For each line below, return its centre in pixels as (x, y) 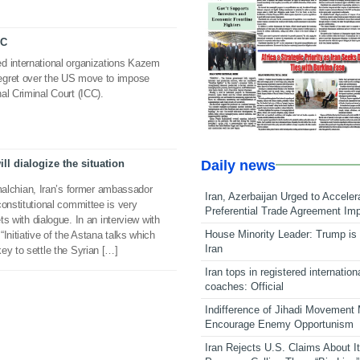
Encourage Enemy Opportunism (280, 324)
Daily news (239, 165)
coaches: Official (245, 286)
